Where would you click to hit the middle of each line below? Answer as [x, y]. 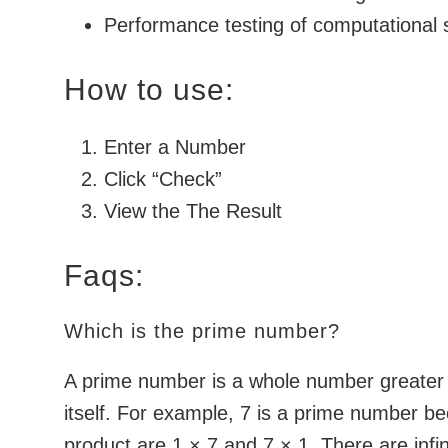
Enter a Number [175, 147]
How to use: [149, 89]
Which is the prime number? [202, 331]
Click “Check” [163, 179]
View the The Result [193, 211]
